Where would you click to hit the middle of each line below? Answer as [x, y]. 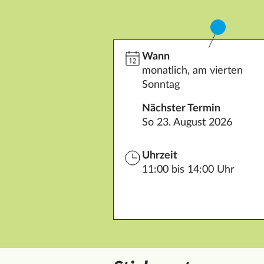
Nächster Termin [181, 109]
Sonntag [161, 85]
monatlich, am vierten [192, 71]
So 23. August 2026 [187, 123]
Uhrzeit [160, 156]
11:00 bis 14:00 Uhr [188, 170]
